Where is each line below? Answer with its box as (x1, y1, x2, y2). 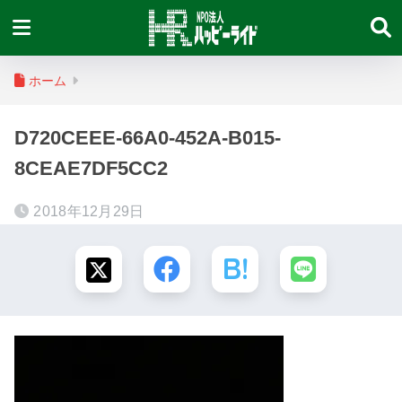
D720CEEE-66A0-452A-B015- (14, 127, 281, 149)
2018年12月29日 (33, 204, 144, 219)
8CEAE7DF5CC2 (14, 157, 168, 179)
